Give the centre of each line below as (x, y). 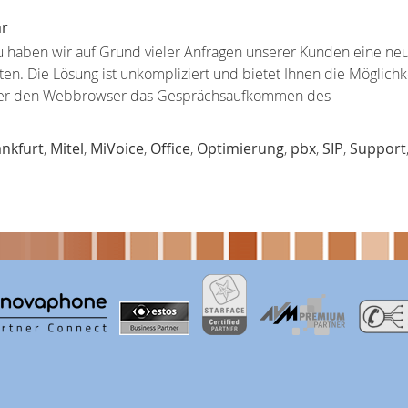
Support (378, 149)
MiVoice (117, 149)
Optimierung (240, 149)
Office (170, 149)
